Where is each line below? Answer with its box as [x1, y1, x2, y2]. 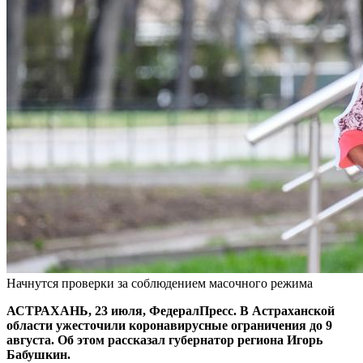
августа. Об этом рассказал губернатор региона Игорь [6, 332, 322, 347]
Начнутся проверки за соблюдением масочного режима [6, 275, 313, 290]
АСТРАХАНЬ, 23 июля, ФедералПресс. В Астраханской [6, 303, 335, 318]
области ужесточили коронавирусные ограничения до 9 [6, 318, 332, 332]
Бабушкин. [6, 347, 70, 361]
